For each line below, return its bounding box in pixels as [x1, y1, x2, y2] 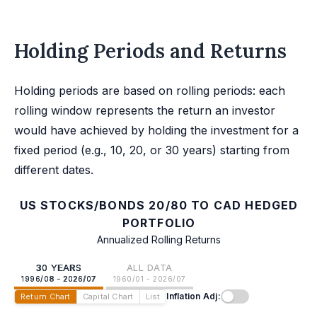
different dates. [14, 162, 93, 177]
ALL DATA [126, 261, 173, 273]
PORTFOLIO [122, 215, 196, 230]
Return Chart [21, 291, 71, 301]
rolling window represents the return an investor [14, 103, 275, 117]
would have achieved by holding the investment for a [14, 122, 299, 137]
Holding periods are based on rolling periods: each [14, 83, 285, 98]
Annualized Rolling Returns [97, 233, 221, 246]
